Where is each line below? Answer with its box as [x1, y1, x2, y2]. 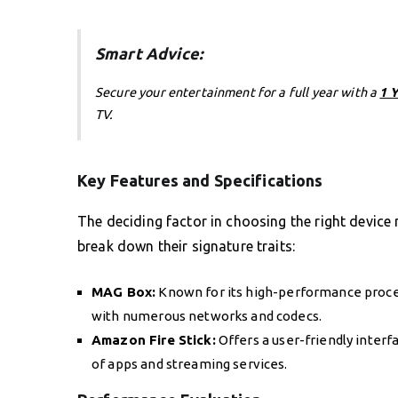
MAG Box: [92, 283, 156, 299]
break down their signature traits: [77, 237, 296, 254]
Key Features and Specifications [77, 171, 323, 189]
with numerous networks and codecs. [92, 307, 322, 323]
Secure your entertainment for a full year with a [95, 84, 380, 99]
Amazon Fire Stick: [92, 331, 216, 347]
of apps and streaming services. [92, 355, 288, 371]
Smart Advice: [95, 44, 203, 62]
